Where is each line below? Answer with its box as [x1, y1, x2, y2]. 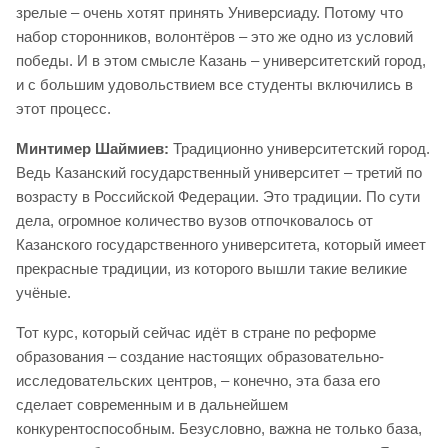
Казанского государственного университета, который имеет [16, 236, 426, 254]
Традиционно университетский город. [169, 140, 430, 158]
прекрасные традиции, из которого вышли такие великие [16, 260, 407, 278]
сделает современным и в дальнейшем [16, 396, 288, 414]
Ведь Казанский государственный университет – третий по [16, 164, 422, 182]
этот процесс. [16, 100, 111, 118]
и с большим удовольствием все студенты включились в [16, 76, 413, 94]
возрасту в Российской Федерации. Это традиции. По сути [16, 188, 420, 206]
